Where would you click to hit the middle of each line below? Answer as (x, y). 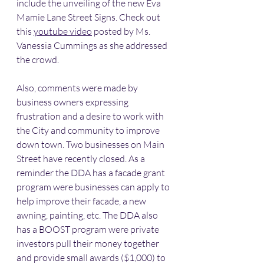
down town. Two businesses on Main (91, 144)
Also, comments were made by (78, 88)
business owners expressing (73, 102)
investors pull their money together (89, 243)
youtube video (63, 31)
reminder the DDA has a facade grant (92, 173)
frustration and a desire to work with (91, 116)
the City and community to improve (89, 130)
